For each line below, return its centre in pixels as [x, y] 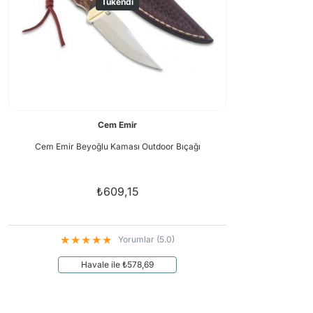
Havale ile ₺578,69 [117, 264]
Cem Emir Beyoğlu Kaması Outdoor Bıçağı [117, 146]
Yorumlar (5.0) [146, 239]
